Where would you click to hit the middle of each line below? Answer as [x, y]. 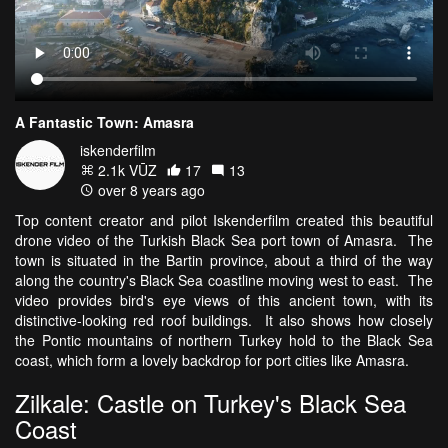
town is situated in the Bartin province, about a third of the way [224, 260]
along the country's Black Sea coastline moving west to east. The [224, 280]
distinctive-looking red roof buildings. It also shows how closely [224, 320]
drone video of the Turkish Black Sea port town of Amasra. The [224, 240]
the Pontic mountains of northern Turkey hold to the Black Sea [224, 340]
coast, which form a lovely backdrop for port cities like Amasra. [212, 360]
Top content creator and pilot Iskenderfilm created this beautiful [224, 220]
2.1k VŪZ [125, 170]
